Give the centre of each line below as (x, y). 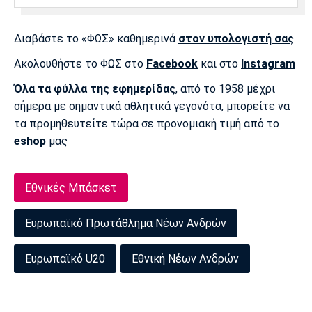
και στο (219, 64)
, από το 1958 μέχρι (225, 89)
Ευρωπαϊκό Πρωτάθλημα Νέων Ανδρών (126, 224)
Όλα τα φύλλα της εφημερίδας (95, 89)
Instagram (268, 64)
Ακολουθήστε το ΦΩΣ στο (80, 64)
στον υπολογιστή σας (236, 39)
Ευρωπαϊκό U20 (65, 259)
